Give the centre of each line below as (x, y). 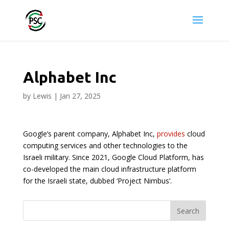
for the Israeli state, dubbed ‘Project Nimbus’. (97, 181)
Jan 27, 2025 (80, 96)
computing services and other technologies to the (105, 145)
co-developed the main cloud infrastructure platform (109, 169)
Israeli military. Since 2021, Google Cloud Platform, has (113, 157)
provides (171, 134)
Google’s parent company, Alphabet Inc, (90, 134)
